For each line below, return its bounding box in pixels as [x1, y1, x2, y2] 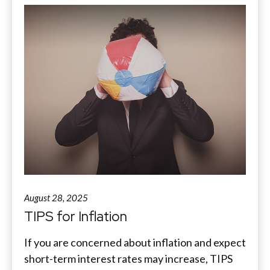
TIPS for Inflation [24, 207, 127, 226]
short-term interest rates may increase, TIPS [24, 252, 233, 266]
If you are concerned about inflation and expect [24, 236, 246, 250]
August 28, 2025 [24, 192, 88, 204]
